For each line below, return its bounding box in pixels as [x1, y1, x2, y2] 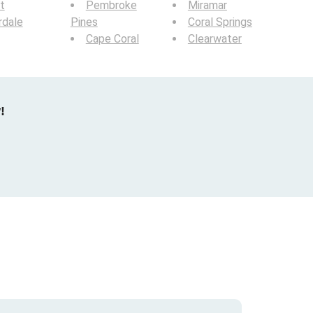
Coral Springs [187, 15, 252, 29]
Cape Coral [85, 32, 139, 45]
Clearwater [187, 32, 242, 45]
